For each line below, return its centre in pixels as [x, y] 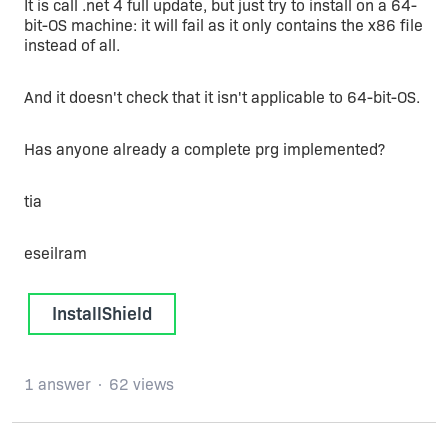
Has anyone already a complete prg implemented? [204, 149]
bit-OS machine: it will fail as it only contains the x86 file [223, 25]
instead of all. [72, 45]
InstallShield [102, 314]
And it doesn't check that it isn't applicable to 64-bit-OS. [222, 97]
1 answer [57, 384]
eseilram [55, 253]
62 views [141, 384]
